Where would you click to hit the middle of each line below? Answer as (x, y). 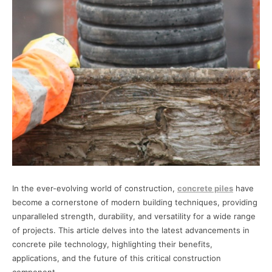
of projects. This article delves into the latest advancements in (131, 230)
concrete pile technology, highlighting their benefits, (112, 244)
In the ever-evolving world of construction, (95, 189)
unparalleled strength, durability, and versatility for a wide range (134, 216)
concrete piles (205, 189)
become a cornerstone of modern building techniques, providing (135, 202)
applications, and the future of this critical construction (117, 258)
